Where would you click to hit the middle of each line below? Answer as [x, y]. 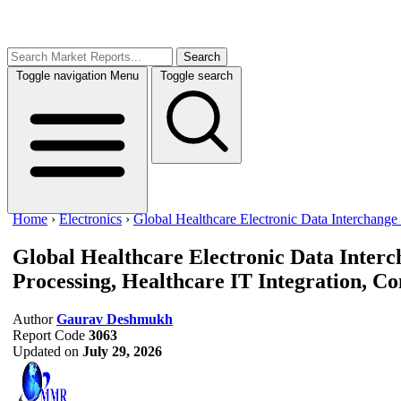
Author [33, 319]
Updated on [46, 351]
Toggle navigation [61, 76]
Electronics [90, 219]
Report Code [49, 335]
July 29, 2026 [122, 351]
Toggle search [196, 76]
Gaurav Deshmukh [115, 319]
